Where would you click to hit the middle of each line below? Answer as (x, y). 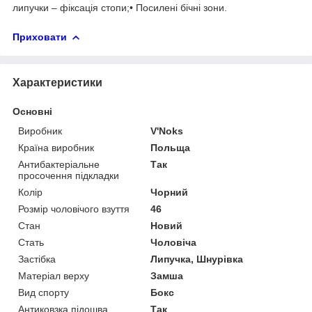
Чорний (170, 192)
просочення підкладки (69, 175)
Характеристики (57, 82)
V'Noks (167, 131)
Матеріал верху (54, 275)
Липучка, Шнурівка (197, 259)
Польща (171, 147)
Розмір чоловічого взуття (74, 209)
